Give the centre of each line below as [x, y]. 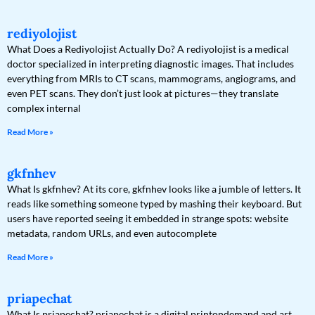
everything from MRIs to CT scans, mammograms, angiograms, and [152, 79]
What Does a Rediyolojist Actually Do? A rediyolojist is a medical [148, 49]
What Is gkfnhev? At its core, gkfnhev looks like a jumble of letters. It [154, 189]
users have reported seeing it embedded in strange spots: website [148, 219]
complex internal [44, 108]
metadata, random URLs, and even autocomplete [112, 233]
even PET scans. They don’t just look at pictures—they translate [143, 94]
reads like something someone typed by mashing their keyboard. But [154, 204]
